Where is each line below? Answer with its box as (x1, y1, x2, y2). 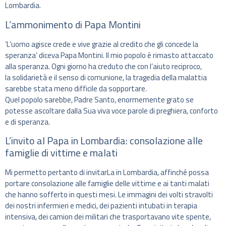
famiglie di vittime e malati (5, 145, 118, 161)
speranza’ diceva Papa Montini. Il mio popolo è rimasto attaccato (5, 49, 213, 61)
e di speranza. (5, 116, 50, 128)
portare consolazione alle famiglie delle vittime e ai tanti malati (5, 178, 209, 190)
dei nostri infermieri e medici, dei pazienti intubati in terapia (5, 200, 197, 212)
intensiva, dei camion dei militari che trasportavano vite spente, (5, 211, 211, 223)
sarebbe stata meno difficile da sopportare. (5, 82, 147, 94)
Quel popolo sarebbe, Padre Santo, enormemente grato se (5, 93, 194, 105)
